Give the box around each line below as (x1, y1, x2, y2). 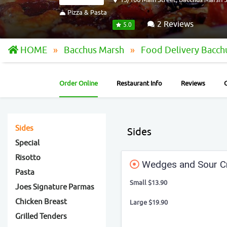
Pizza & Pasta (66, 8, 107, 17)
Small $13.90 (130, 178, 167, 187)
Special (15, 138, 40, 148)
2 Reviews (155, 19, 194, 29)
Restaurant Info (117, 79, 162, 88)
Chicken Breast (15, 197, 67, 207)
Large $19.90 (130, 198, 168, 207)
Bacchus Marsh (64, 45, 126, 56)
